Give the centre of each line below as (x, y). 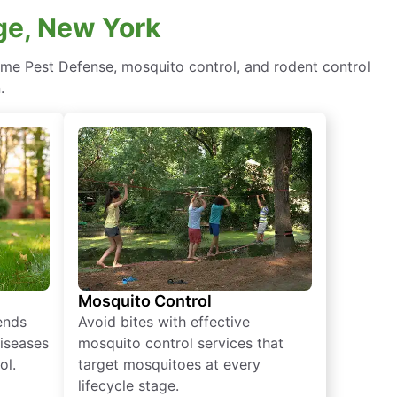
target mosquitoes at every (169, 365)
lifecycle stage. (128, 386)
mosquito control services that (181, 343)
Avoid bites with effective (164, 322)
